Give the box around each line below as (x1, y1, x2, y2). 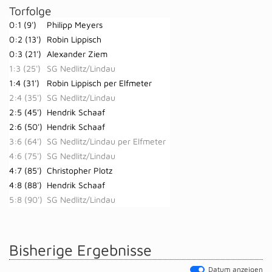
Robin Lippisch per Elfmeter (47, 78, 152, 88)
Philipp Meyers (47, 19, 103, 30)
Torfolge (9, 4, 52, 18)
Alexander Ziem (47, 49, 107, 59)
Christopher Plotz (47, 165, 112, 175)
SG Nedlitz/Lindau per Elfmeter (47, 136, 166, 146)
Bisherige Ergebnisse (9, 241, 152, 259)
